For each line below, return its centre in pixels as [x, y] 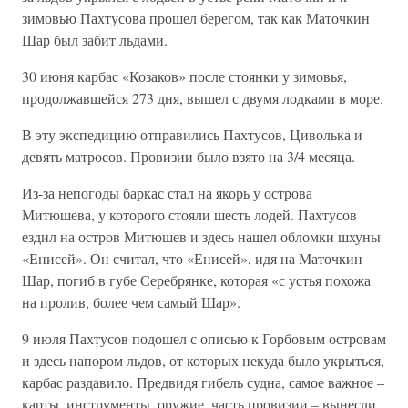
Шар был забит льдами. [95, 40]
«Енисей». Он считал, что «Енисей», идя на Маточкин [192, 258]
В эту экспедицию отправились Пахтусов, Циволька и [192, 134]
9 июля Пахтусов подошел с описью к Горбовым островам [204, 338]
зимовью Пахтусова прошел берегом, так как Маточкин [196, 18]
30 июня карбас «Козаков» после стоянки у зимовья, [184, 76]
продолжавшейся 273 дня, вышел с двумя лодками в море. [203, 98]
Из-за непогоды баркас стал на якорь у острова [167, 193]
